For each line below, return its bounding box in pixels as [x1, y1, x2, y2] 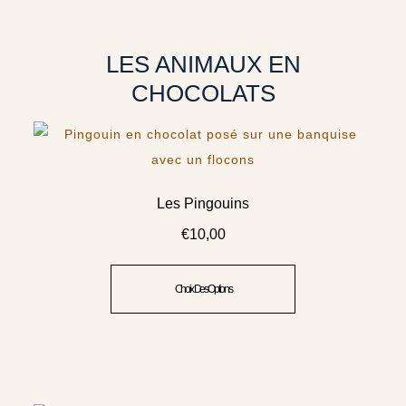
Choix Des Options [174, 282, 232, 295]
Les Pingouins [157, 195, 249, 211]
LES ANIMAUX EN [105, 50, 301, 78]
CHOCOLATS [130, 79, 275, 107]
